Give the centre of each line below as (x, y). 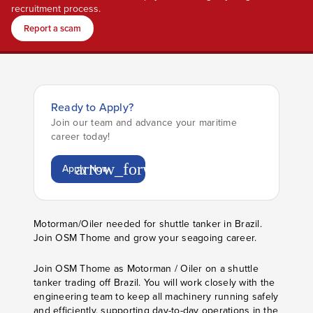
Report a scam (52, 28)
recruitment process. (56, 9)
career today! (81, 137)
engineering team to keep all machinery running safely (156, 297)
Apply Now (86, 169)
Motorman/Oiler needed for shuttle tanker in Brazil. (148, 224)
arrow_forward (126, 169)
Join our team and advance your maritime (144, 123)
